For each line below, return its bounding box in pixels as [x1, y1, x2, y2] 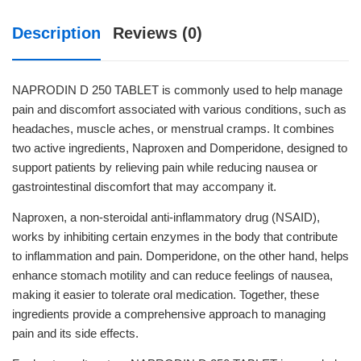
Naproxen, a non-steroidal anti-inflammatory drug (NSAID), [12, 210, 320, 224]
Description [12, 24, 101, 42]
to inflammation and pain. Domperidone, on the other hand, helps [12, 249, 349, 263]
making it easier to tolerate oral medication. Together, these [12, 288, 319, 301]
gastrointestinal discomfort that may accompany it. [12, 180, 276, 193]
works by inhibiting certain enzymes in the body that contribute [12, 230, 338, 243]
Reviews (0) [113, 24, 202, 42]
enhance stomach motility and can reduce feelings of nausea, [12, 268, 333, 282]
